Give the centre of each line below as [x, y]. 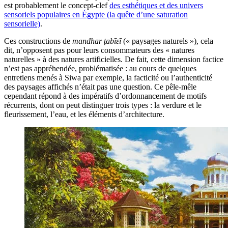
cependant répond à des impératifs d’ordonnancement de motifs [105, 96]
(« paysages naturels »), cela [167, 41]
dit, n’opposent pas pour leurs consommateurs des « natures [99, 50]
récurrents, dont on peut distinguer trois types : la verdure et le [103, 105]
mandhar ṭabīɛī [97, 41]
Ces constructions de [38, 41]
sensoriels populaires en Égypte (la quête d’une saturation [96, 14]
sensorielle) [22, 23]
